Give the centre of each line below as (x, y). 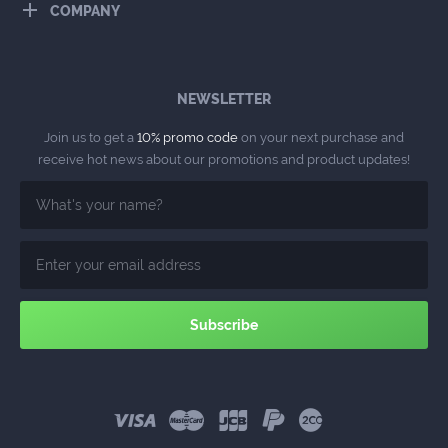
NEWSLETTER (224, 99)
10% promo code (186, 137)
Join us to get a (89, 137)
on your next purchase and (321, 137)
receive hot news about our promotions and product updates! (224, 159)
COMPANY (85, 11)
